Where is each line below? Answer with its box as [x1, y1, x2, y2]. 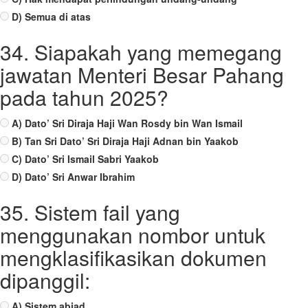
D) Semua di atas [12, 10, 91, 23]
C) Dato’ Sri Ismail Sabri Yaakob [12, 152, 159, 166]
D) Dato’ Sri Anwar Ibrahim [12, 170, 135, 184]
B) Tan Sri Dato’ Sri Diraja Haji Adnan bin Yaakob [12, 134, 239, 148]
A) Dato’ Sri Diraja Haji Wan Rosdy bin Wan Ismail [12, 116, 243, 130]
